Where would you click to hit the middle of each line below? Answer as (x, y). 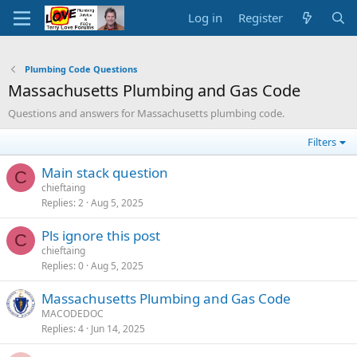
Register (261, 18)
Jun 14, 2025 (118, 329)
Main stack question (105, 173)
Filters (322, 142)
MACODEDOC (73, 314)
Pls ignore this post (101, 235)
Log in (206, 18)
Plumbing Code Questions (80, 69)
